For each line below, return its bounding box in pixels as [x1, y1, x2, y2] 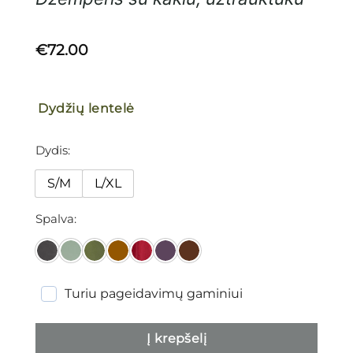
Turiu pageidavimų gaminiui [65, 286, 243, 302]
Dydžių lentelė [38, 101, 135, 117]
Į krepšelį [146, 331, 207, 347]
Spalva [35, 210, 74, 226]
